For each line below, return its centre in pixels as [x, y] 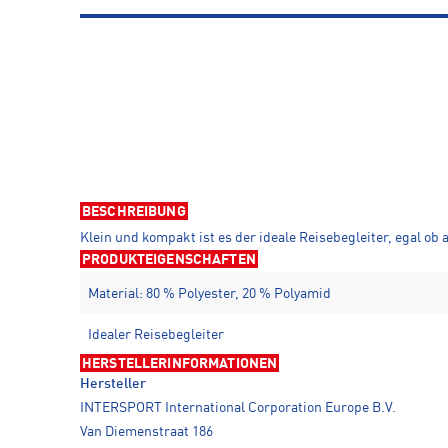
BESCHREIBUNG [134, 212]
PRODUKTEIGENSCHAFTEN [169, 260]
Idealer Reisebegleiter [156, 335]
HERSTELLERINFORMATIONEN [180, 364]
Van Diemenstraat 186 [146, 432]
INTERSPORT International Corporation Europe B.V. [238, 408]
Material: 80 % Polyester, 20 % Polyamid [209, 294]
